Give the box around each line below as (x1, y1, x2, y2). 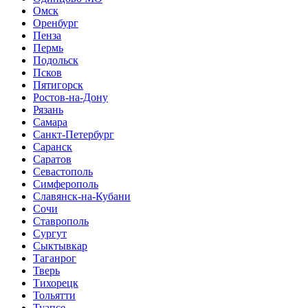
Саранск (33, 141, 72, 153)
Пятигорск (33, 79, 83, 91)
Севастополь (33, 166, 93, 178)
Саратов (33, 153, 71, 166)
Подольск (33, 54, 78, 67)
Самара (33, 116, 67, 129)
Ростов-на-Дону (33, 91, 108, 104)
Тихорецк (33, 277, 78, 289)
